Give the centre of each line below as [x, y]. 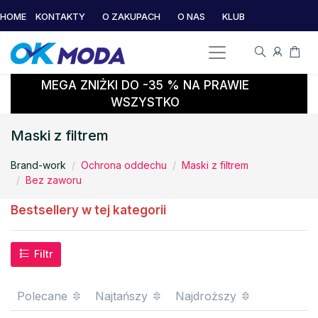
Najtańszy [123, 296]
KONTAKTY [60, 17]
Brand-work [38, 165]
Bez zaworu [54, 180]
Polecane [44, 296]
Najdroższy [208, 296]
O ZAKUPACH [131, 17]
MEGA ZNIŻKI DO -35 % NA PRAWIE [145, 85]
